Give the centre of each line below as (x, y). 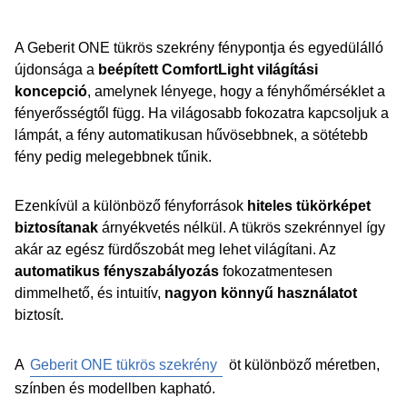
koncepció (51, 91)
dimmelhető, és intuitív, (89, 293)
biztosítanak (58, 228)
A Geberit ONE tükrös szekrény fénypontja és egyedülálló (199, 48)
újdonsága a (56, 69)
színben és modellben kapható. (115, 388)
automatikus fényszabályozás (119, 271)
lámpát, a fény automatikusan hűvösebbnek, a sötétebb (191, 135)
